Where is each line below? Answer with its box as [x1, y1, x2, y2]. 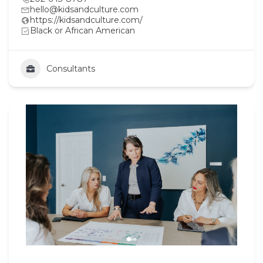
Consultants [46, 63, 95, 74]
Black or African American [30, 25, 135, 36]
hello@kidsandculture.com [30, 4, 139, 15]
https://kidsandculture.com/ [30, 14, 143, 25]
